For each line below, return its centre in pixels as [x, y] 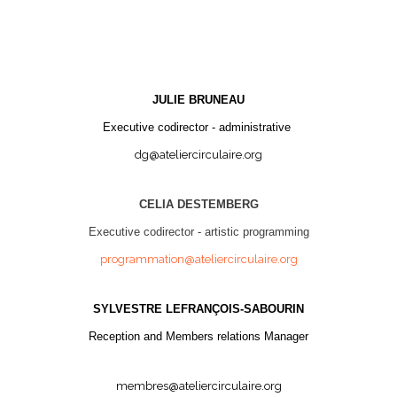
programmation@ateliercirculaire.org [198, 260]
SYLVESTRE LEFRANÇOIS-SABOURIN [198, 309]
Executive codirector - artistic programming [198, 232]
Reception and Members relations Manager [198, 337]
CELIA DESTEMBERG [198, 205]
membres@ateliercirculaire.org [198, 386]
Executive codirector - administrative [198, 128]
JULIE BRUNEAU [198, 100]
